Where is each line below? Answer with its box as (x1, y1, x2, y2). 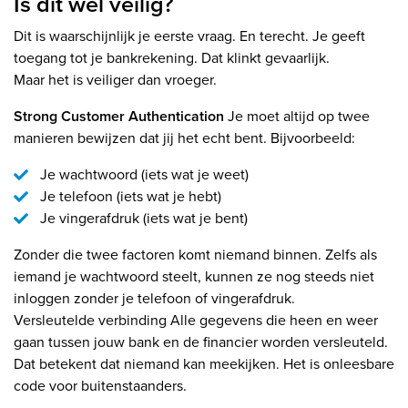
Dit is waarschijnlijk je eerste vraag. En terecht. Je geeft (14, 25, 365, 47)
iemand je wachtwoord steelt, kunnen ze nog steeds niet (14, 266, 374, 288)
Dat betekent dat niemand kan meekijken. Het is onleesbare (14, 353, 394, 375)
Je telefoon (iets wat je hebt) (39, 186, 221, 208)
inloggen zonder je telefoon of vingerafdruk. (14, 288, 295, 310)
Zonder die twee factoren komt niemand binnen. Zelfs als (14, 244, 377, 266)
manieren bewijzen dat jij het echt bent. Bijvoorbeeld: (14, 127, 355, 149)
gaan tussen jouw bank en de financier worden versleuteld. (14, 331, 388, 353)
